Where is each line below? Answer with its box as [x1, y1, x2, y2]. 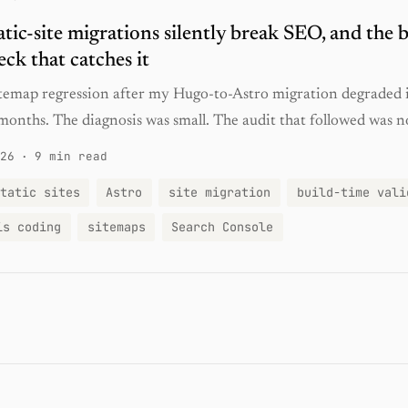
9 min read [35, 148, 108, 165]
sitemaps [87, 219, 146, 236]
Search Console [171, 219, 274, 236]
